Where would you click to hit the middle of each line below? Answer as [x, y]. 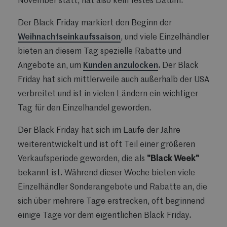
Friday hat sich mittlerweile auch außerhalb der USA [113, 80]
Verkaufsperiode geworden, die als [82, 159]
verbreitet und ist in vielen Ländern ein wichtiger [108, 94]
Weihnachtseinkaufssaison [69, 38]
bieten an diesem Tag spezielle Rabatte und [100, 52]
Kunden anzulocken [121, 66]
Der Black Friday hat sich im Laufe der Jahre [99, 131]
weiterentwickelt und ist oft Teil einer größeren [106, 145]
